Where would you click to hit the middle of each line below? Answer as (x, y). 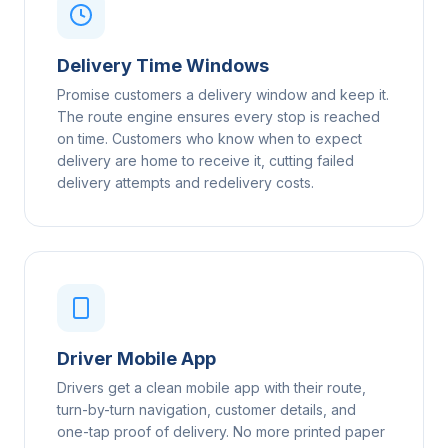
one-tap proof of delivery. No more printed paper (221, 431)
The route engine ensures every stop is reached (218, 116)
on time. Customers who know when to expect (209, 138)
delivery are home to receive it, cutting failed (205, 160)
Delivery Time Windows (163, 65)
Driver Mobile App (136, 358)
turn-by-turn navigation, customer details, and (206, 409)
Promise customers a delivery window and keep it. (223, 94)
